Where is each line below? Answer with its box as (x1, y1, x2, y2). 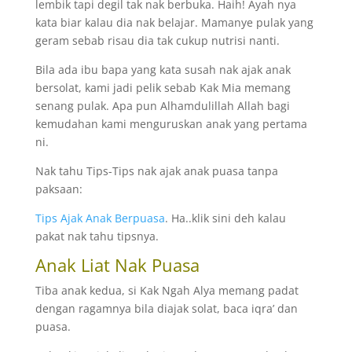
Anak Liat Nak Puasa (35, 253, 200, 277)
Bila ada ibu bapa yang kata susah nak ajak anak (35, 62, 291, 77)
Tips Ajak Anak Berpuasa (35, 211, 165, 225)
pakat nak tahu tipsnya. (35, 229, 159, 244)
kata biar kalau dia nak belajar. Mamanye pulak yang (35, 15, 313, 30)
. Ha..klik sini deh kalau (164, 211, 286, 225)
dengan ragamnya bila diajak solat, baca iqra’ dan (35, 301, 298, 316)
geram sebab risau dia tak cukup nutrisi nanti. (35, 33, 280, 48)
